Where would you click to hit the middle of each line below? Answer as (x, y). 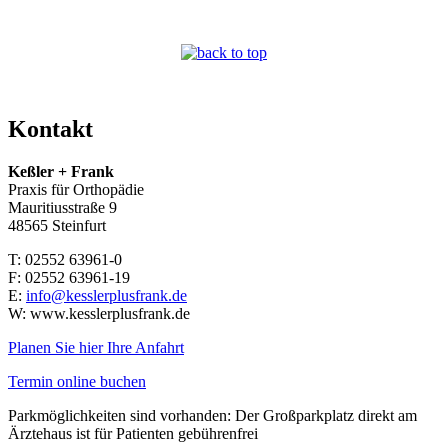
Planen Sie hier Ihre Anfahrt (96, 347)
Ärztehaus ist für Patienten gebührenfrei (133, 433)
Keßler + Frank (61, 171)
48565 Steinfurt (57, 225)
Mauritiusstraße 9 (62, 207)
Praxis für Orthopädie (76, 189)
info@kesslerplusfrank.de (106, 295)
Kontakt (50, 128)
